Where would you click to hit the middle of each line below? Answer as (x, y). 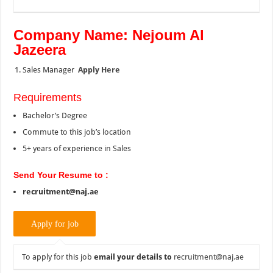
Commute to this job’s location (77, 132)
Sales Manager (51, 69)
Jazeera (40, 49)
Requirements (49, 97)
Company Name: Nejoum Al (109, 35)
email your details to (133, 257)
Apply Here (99, 69)
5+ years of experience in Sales (77, 148)
